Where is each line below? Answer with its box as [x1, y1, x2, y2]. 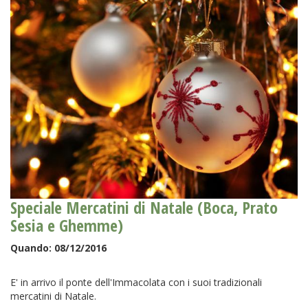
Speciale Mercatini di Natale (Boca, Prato [10, 195, 278, 219]
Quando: [10, 241, 54, 254]
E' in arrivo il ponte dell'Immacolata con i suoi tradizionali [10, 275, 262, 289]
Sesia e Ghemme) [10, 213, 123, 236]
